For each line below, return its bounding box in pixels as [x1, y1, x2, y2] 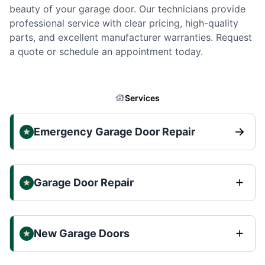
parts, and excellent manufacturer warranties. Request [9, 31, 252, 43]
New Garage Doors [34, 227, 130, 240]
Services [124, 92, 160, 103]
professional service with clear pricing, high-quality [9, 17, 238, 29]
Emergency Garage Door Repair [34, 125, 195, 138]
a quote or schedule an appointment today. [9, 45, 203, 57]
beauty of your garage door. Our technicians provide [9, 2, 245, 15]
